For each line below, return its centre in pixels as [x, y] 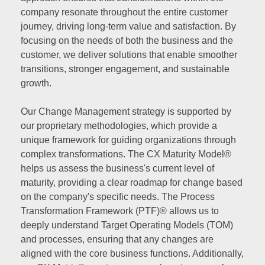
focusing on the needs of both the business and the [127, 40]
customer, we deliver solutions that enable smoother [129, 54]
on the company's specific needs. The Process [118, 196]
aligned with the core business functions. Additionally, [132, 253]
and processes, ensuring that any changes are [117, 239]
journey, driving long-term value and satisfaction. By [128, 26]
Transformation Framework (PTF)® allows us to [120, 211]
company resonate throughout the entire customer [124, 12]
